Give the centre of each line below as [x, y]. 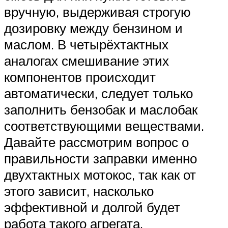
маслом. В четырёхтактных [86, 45]
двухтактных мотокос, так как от [100, 175]
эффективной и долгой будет [92, 207]
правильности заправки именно [101, 159]
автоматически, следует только [98, 93]
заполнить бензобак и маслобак [101, 110]
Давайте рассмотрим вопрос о [96, 142]
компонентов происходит [80, 77]
